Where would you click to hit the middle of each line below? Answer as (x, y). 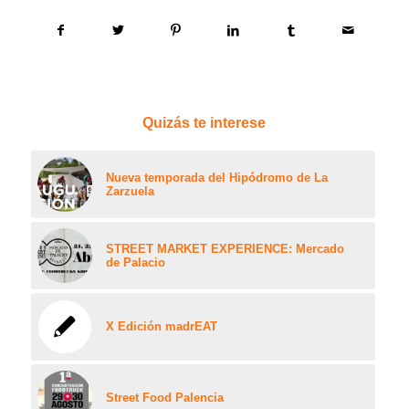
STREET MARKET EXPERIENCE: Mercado (225, 249)
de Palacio (135, 263)
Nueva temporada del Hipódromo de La (216, 178)
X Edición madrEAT (161, 327)
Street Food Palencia (164, 398)
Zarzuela (130, 192)
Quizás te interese (204, 123)
